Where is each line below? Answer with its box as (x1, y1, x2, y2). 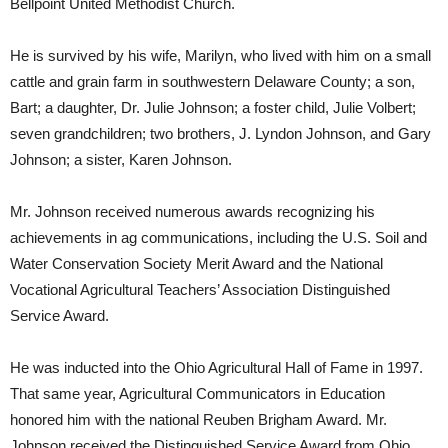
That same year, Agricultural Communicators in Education (10, 385, 385, 402)
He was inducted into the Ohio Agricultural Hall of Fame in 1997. (10, 359, 423, 376)
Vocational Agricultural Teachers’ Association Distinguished (10, 281, 390, 298)
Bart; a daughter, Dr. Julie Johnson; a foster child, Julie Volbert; (10, 99, 416, 116)
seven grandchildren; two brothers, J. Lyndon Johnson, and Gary (10, 125, 431, 142)
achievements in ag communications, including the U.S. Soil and (10, 229, 427, 246)
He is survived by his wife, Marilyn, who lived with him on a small (10, 47, 431, 64)
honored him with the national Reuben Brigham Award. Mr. (10, 411, 387, 428)
